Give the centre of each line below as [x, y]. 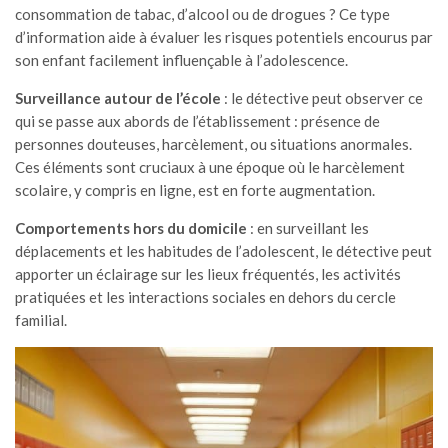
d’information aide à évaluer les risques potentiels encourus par [224, 37]
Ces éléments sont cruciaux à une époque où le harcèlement [210, 167]
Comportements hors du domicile [131, 228]
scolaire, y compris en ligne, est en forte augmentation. [195, 190]
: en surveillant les [308, 228]
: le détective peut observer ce [322, 98]
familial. [41, 320]
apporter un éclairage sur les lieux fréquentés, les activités [208, 274]
